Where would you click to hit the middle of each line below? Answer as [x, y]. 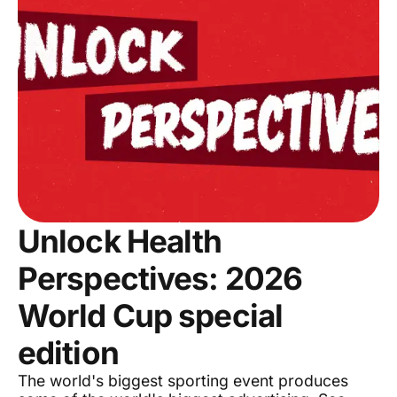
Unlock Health [120, 241]
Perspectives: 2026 [160, 279]
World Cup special [151, 316]
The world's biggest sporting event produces [183, 381]
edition [68, 353]
